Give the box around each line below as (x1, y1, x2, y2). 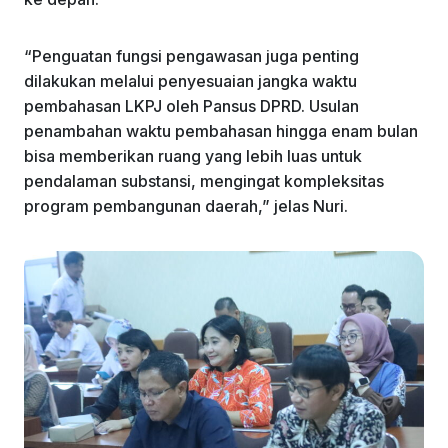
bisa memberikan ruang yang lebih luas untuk (24, 145, 362, 166)
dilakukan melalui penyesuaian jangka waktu (24, 70, 357, 91)
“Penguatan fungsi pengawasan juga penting (24, 45, 359, 66)
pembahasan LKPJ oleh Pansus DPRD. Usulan (24, 95, 359, 116)
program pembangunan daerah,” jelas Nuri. (24, 195, 348, 216)
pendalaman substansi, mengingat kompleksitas (24, 170, 384, 191)
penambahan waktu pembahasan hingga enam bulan (24, 120, 418, 141)
